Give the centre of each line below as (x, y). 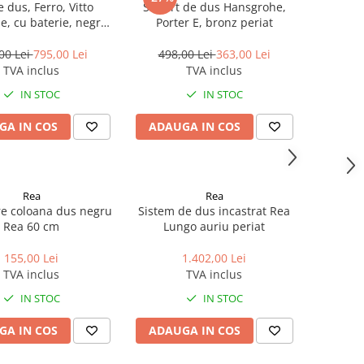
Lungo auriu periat (214, 226)
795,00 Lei (60, 54)
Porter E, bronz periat (214, 22)
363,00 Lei (243, 54)
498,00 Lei (187, 54)
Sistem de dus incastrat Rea (214, 211)
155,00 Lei (31, 258)
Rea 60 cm (31, 226)
